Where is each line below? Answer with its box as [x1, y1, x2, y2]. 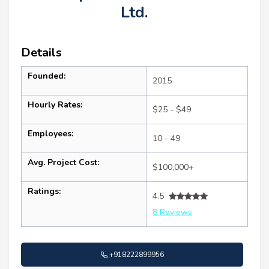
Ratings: [28, 186, 61, 198]
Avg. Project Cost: [28, 157, 99, 169]
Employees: [28, 128, 73, 140]
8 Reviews [153, 207, 192, 219]
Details [21, 44, 62, 61]
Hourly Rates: [28, 99, 82, 111]
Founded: [28, 70, 65, 82]
